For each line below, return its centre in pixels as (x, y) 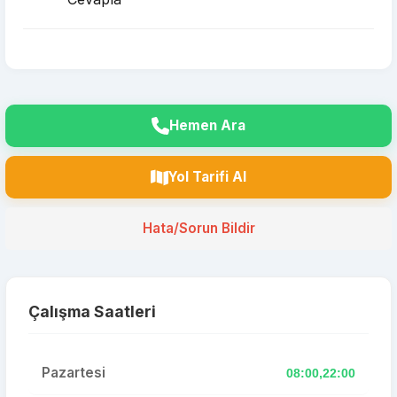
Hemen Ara (207, 125)
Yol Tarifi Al (207, 177)
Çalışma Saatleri (92, 311)
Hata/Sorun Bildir (198, 228)
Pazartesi (74, 373)
